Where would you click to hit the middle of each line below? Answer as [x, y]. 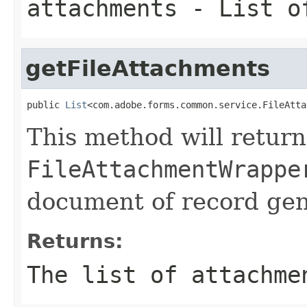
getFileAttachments [148, 68]
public [46, 105]
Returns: [75, 241]
